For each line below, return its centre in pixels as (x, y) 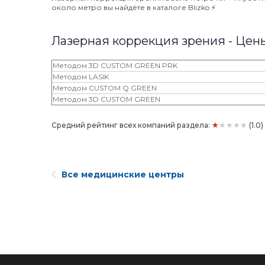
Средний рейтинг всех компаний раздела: (132, 125)
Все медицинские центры (123, 174)
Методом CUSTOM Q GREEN (105, 88)
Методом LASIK (81, 77)
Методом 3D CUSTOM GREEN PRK (115, 65)
